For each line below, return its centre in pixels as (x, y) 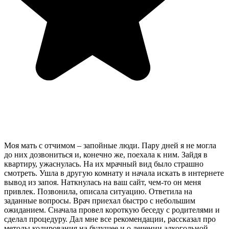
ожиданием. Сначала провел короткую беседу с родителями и (112, 210)
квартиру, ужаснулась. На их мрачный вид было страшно (104, 164)
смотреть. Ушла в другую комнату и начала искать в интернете (114, 173)
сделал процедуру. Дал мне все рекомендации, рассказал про (110, 219)
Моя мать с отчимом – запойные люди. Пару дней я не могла (110, 146)
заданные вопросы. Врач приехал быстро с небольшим (100, 201)
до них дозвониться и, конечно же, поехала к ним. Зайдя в (106, 155)
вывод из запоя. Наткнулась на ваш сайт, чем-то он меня (102, 182)
